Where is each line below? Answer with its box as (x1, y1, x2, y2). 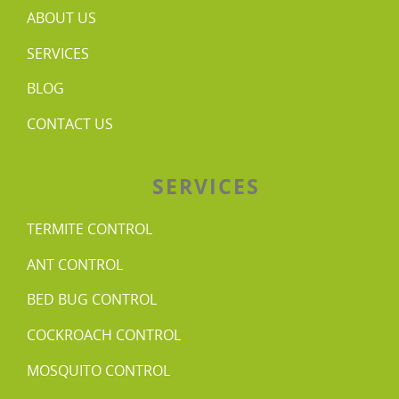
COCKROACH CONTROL (27, 324, 181, 345)
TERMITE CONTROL (27, 218, 152, 239)
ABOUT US (27, 7, 96, 28)
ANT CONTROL (27, 254, 123, 274)
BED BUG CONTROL (27, 289, 157, 310)
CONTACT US (27, 113, 113, 134)
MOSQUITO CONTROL (27, 360, 170, 380)
